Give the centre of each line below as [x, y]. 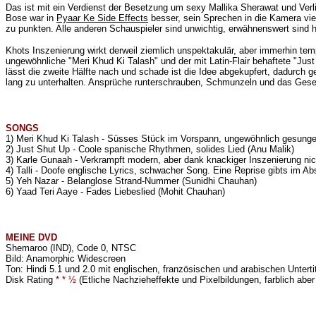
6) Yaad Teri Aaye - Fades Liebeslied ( [83, 192]
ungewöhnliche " [39, 61]
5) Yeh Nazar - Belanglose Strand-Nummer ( [95, 181]
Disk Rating [31, 280]
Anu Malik [271, 149]
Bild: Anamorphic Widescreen [66, 259]
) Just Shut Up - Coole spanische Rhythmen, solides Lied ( [130, 149]
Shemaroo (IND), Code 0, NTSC [71, 248]
